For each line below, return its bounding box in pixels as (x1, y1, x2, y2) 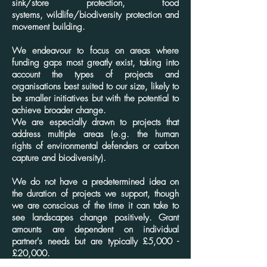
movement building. (12, 21, 88, 33)
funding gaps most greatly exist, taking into (12, 57, 179, 69)
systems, (12, 9, 47, 21)
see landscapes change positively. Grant (12, 212, 179, 223)
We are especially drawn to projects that (12, 116, 179, 128)
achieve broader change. (12, 104, 106, 116)
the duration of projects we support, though (12, 188, 179, 200)
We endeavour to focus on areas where (12, 45, 179, 57)
